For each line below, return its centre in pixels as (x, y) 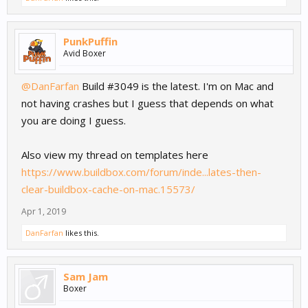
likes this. (81, 233)
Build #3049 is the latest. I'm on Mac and (176, 86)
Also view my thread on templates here (115, 155)
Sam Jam (86, 277)
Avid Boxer (85, 54)
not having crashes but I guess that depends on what (147, 103)
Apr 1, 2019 (44, 212)
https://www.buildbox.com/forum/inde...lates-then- (141, 172)
